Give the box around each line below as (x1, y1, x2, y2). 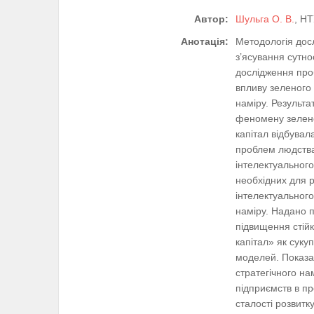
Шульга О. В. (235, 13, 294, 25)
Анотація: (181, 36, 228, 48)
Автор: (194, 13, 228, 25)
